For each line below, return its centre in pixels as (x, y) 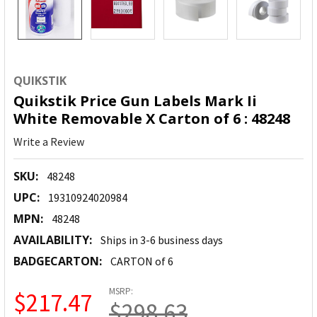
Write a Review (49, 142)
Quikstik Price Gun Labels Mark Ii (135, 101)
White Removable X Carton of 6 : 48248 (152, 119)
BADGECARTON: (58, 261)
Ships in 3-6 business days (162, 240)
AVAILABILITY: (53, 240)
